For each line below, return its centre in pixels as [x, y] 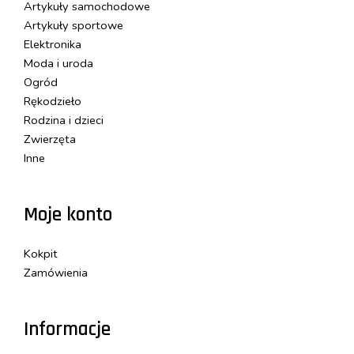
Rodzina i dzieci [64, 120]
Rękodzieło [53, 101]
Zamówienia [56, 273]
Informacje [67, 330]
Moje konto [68, 215]
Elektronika [53, 44]
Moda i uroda [58, 63]
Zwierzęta [50, 139]
